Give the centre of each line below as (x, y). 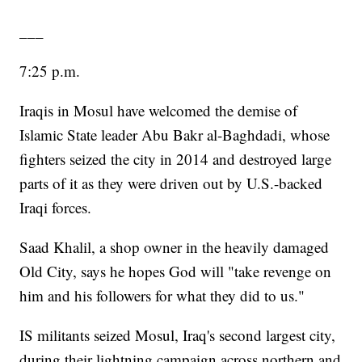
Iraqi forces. (56, 208)
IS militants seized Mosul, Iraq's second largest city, (178, 335)
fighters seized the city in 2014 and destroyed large (176, 159)
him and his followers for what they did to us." (162, 296)
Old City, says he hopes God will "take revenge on (176, 271)
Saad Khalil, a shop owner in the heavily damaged (175, 247)
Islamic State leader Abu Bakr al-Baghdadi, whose (175, 135)
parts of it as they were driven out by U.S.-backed (171, 183)
